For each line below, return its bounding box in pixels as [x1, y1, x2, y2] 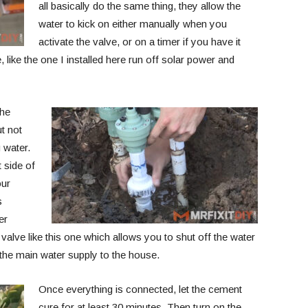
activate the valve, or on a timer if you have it [38, 36, 241, 47]
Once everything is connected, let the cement [38, 283, 242, 295]
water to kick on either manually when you [38, 18, 227, 30]
